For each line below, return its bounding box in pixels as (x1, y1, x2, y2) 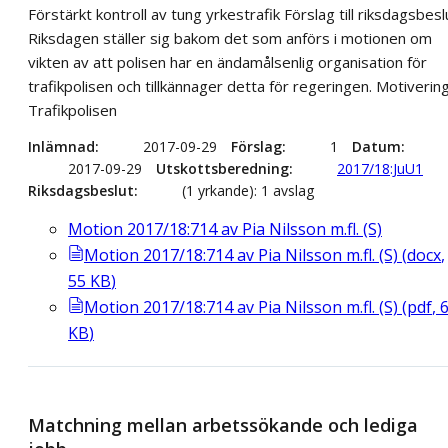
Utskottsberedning (156, 158, 289, 178)
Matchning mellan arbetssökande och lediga (28, 412, 418, 437)
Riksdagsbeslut (28, 180, 134, 200)
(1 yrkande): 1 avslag (182, 180, 314, 200)
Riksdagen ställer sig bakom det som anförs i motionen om (28, 27, 432, 48)
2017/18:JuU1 (337, 158, 423, 178)
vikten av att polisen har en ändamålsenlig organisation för (28, 51, 427, 72)
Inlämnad (28, 136, 95, 156)
